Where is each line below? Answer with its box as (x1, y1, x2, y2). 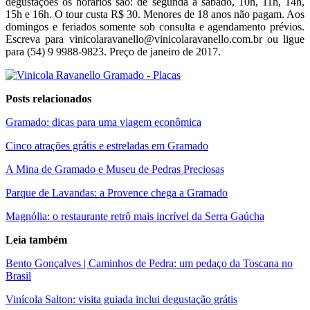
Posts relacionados (6, 92, 91, 104)
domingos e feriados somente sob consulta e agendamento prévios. (6, 20, 304, 33)
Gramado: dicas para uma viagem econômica (6, 116, 201, 128)
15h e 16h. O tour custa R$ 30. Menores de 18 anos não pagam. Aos (6, 8, 304, 20)
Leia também (6, 233, 67, 246)
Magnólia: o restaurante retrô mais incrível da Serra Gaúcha (6, 210, 264, 222)
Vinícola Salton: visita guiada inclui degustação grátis (6, 293, 237, 305)
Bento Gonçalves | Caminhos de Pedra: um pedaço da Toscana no (6, 257, 293, 269)
